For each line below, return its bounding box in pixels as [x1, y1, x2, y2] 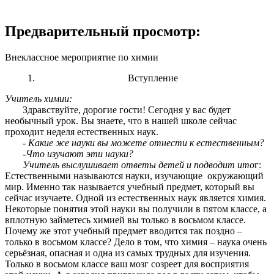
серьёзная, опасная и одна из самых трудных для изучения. [5, 248, 251, 259]
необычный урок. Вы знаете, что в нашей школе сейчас [5, 116, 237, 127]
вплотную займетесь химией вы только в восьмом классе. [5, 215, 246, 226]
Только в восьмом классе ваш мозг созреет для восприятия [5, 259, 249, 270]
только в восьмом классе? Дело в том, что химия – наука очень [5, 237, 267, 248]
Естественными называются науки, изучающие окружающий [5, 171, 264, 182]
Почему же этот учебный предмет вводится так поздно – [5, 226, 242, 237]
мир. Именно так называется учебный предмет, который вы [5, 182, 254, 193]
